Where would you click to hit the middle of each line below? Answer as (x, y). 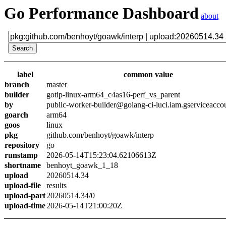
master (57, 84)
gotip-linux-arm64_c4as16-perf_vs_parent (113, 95)
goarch (16, 115)
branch (17, 84)
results (56, 185)
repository (22, 145)
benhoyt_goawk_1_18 (82, 165)
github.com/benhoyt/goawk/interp (100, 135)
